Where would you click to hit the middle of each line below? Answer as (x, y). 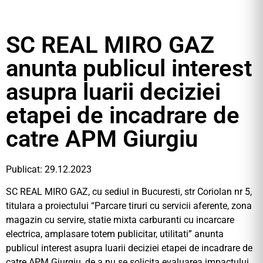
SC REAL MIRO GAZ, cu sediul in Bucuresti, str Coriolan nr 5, (129, 192)
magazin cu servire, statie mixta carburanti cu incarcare (120, 220)
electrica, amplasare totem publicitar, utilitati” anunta (115, 234)
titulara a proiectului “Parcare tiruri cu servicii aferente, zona (129, 206)
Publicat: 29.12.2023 (49, 169)
